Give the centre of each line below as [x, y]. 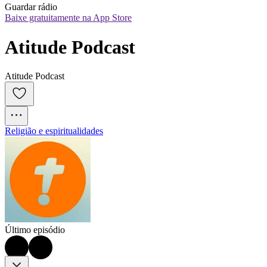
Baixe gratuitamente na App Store [68, 18]
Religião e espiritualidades [54, 131]
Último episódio [35, 230]
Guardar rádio [31, 7]
